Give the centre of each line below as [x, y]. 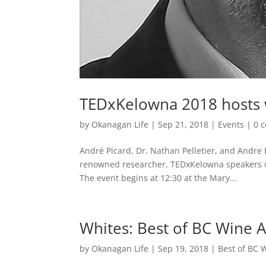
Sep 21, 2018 [183, 125]
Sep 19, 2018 [183, 249]
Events [231, 125]
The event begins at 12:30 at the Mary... [159, 178]
